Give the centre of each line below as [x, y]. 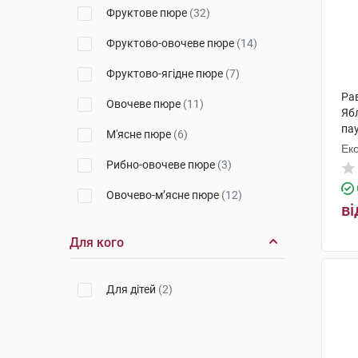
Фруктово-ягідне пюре [166, 74]
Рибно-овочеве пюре [162, 165]
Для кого [97, 243]
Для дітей [132, 289]
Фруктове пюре [148, 13]
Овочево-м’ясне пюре [164, 195]
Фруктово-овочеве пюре [171, 43]
